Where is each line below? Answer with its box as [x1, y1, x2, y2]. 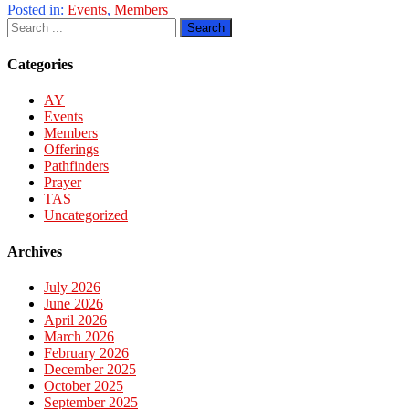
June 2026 [44, 295, 103, 311]
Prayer [44, 174, 81, 191]
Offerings [44, 142, 99, 158]
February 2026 [44, 344, 129, 361]
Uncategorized [44, 207, 128, 224]
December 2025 [44, 361, 136, 377]
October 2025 [44, 377, 123, 393]
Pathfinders [44, 158, 109, 174]
